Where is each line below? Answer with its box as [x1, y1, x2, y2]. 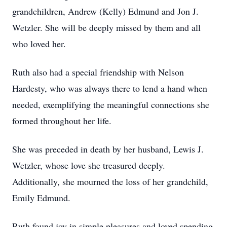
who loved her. [12, 37, 66, 50]
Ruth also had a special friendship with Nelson [12, 66, 184, 78]
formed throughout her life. [12, 115, 111, 127]
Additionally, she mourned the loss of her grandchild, [12, 175, 208, 187]
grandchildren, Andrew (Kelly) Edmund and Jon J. [12, 5, 199, 17]
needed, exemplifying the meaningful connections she [12, 98, 209, 110]
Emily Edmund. [12, 192, 70, 204]
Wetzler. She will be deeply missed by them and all [12, 21, 201, 33]
